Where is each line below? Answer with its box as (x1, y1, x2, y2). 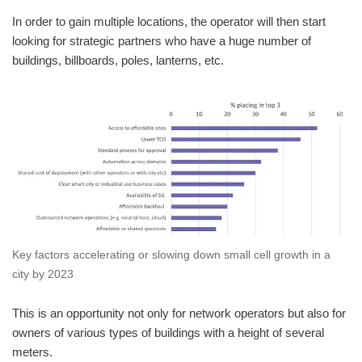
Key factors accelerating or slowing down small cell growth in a (12, 248, 330, 261)
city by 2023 (12, 267, 74, 280)
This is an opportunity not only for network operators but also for (12, 305, 346, 320)
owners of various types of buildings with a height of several (12, 325, 324, 339)
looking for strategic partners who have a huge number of (12, 34, 311, 48)
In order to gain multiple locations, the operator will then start (12, 15, 326, 28)
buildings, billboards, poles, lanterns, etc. (12, 53, 224, 67)
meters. (12, 344, 53, 359)
